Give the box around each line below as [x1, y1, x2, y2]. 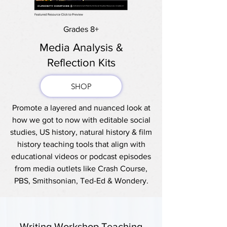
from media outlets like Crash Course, [15, 164, 147, 173]
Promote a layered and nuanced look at [12, 103, 150, 112]
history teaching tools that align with [17, 140, 145, 148]
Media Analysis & [39, 42, 123, 53]
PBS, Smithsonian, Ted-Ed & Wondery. [14, 176, 148, 185]
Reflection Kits [47, 57, 116, 68]
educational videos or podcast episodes [11, 152, 151, 161]
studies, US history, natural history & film [10, 128, 152, 136]
